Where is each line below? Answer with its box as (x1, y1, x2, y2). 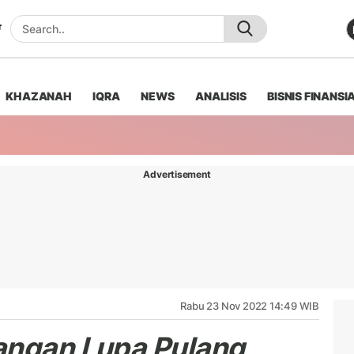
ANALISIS (195, 88, 247, 103)
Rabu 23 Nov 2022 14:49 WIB (180, 299, 319, 312)
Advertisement (143, 168, 211, 180)
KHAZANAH (6, 88, 72, 103)
